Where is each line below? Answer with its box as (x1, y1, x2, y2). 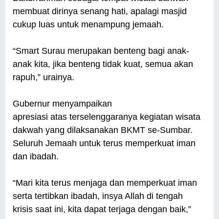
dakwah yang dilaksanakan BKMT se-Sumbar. (13, 125, 193, 135)
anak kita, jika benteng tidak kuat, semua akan (13, 59, 194, 69)
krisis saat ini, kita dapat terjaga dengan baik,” (13, 204, 192, 215)
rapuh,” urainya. (13, 72, 77, 83)
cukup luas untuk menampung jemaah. (13, 20, 167, 30)
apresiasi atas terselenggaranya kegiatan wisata (13, 112, 201, 122)
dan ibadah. (13, 152, 59, 162)
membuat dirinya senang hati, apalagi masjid (13, 6, 187, 17)
